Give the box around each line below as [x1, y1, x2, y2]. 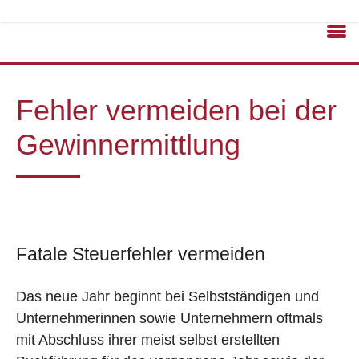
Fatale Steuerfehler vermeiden [16, 243, 265, 264]
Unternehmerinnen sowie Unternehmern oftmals [16, 310, 323, 327]
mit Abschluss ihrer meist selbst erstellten [16, 332, 280, 349]
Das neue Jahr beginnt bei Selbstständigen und [16, 288, 319, 305]
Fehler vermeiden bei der [16, 93, 337, 127]
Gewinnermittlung [16, 127, 240, 161]
